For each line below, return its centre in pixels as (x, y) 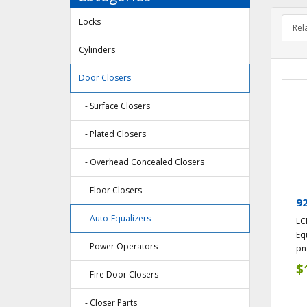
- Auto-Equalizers (115, 219)
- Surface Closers (114, 106)
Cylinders (97, 50)
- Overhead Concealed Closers (142, 162)
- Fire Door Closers (119, 275)
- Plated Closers (112, 134)
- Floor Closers (110, 191)
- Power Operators (118, 247)
